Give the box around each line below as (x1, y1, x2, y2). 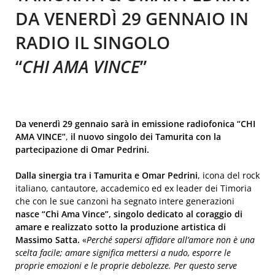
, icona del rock (198, 169, 260, 181)
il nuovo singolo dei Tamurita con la (71, 131, 221, 142)
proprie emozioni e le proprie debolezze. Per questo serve (15, 260, 237, 271)
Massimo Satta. (15, 234, 80, 246)
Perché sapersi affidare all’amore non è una (87, 234, 255, 246)
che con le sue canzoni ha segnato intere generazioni (15, 195, 234, 207)
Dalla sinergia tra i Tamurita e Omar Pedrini (15, 169, 198, 181)
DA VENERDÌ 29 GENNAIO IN (15, 7, 249, 30)
